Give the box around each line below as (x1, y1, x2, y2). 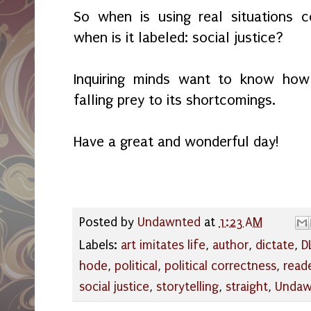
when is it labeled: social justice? (74, 28, 287, 46)
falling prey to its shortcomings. (74, 91, 276, 108)
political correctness (165, 258, 276, 274)
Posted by (79, 215, 137, 230)
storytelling (156, 279, 219, 294)
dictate (255, 237, 294, 253)
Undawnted (137, 215, 201, 230)
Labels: (79, 237, 121, 253)
